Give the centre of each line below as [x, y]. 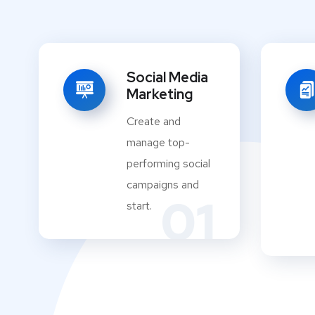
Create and [154, 122]
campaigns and [163, 185]
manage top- [158, 143]
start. [139, 206]
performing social [168, 164]
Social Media [167, 78]
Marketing [160, 95]
